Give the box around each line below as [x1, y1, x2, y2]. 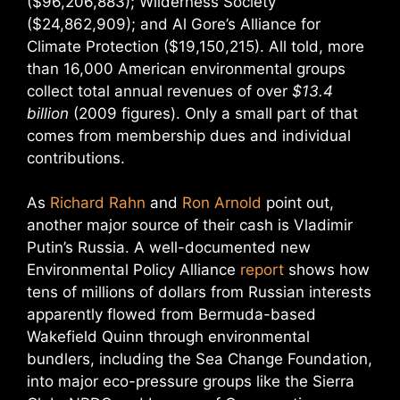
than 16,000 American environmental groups [27, 59, 346, 78]
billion [27, 104, 69, 122]
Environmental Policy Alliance [27, 261, 240, 279]
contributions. [27, 148, 125, 167]
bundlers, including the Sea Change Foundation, [27, 350, 372, 368]
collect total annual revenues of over [27, 81, 292, 100]
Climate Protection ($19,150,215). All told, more [27, 37, 364, 55]
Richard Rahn [50, 194, 146, 212]
